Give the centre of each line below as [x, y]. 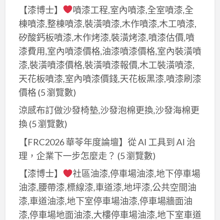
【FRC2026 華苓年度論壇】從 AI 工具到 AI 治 [107, 142]
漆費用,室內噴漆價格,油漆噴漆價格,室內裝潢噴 [110, 51]
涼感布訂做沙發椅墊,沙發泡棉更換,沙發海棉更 [109, 110]
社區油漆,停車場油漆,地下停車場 [137, 174]
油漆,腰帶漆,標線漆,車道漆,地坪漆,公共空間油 [107, 187]
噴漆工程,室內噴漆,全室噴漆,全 [133, 10]
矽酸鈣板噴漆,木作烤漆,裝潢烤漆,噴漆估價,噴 [106, 37]
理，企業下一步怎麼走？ [67, 155]
